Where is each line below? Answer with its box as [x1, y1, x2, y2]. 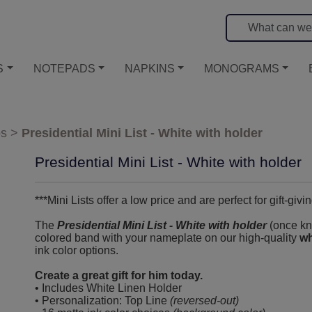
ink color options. [35, 244, 118, 256]
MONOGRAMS [203, 63, 279, 75]
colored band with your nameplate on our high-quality [35, 231, 299, 244]
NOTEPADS [33, 63, 95, 75]
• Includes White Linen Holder [35, 281, 182, 294]
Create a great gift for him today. [35, 269, 203, 281]
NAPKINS [124, 63, 175, 75]
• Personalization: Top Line [35, 294, 170, 306]
